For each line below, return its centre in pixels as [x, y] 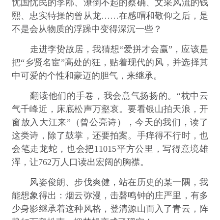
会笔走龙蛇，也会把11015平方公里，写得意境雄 [110, 149]
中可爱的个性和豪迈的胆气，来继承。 [87, 75]
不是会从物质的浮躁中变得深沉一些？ [87, 29]
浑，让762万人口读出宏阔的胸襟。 [80, 162]
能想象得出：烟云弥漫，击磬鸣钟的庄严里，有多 [110, 195]
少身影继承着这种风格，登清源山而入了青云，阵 [110, 208]
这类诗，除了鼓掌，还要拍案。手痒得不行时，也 [110, 135]
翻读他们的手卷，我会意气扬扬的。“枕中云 [110, 96]
